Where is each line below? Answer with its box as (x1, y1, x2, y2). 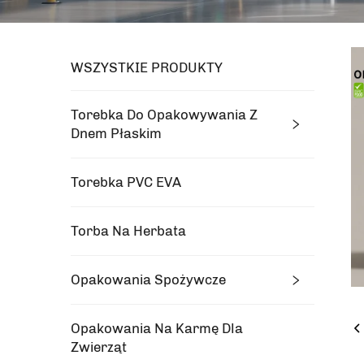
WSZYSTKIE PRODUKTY (71, 59, 223, 76)
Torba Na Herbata (71, 223, 186, 239)
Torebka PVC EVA (71, 174, 181, 190)
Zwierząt (71, 339, 127, 355)
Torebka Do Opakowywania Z (71, 106, 258, 123)
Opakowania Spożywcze (71, 271, 226, 288)
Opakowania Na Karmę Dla (71, 320, 243, 336)
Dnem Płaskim (71, 125, 162, 141)
